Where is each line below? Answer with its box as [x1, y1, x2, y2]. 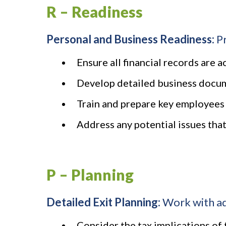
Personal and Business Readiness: [46, 32, 216, 46]
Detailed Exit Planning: [46, 195, 162, 209]
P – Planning [46, 165, 134, 184]
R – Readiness [46, 3, 143, 21]
